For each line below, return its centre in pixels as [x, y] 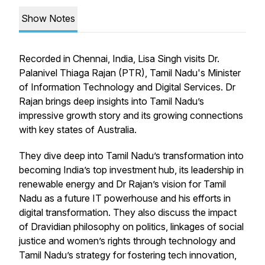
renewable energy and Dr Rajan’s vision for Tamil [122, 184]
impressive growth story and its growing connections [131, 115]
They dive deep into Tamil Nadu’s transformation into [131, 156]
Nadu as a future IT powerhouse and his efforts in [125, 198]
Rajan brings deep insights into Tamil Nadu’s [112, 101]
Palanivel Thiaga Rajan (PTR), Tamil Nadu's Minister [130, 73]
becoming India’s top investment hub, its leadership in [131, 170]
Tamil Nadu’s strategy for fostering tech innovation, [128, 255]
